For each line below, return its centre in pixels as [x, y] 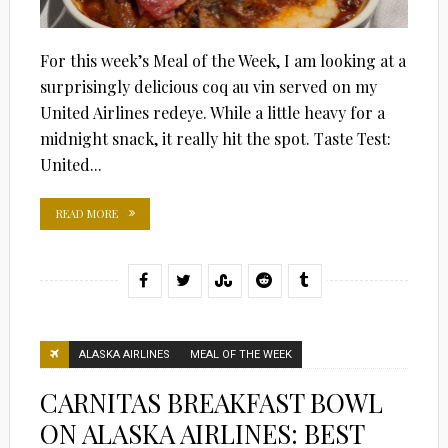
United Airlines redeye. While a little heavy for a [212, 112]
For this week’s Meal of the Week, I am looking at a [222, 60]
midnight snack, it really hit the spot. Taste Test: [215, 138]
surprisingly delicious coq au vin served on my [208, 86]
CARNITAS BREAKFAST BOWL [211, 402]
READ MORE [86, 213]
